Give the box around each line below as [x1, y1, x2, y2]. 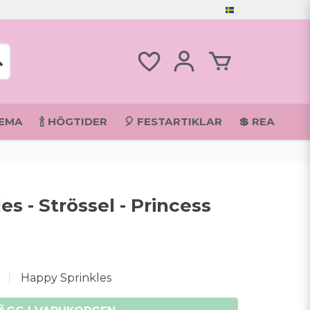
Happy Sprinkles [21, 271, 112, 284]
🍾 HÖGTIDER [39, 115, 107, 128]
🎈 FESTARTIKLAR [123, 115, 222, 128]
